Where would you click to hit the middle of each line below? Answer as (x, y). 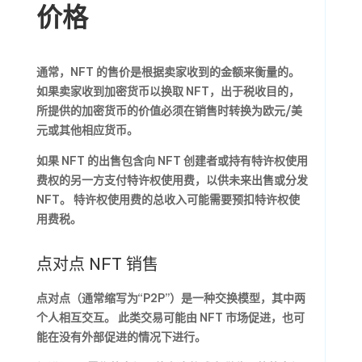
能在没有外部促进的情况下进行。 (121, 337)
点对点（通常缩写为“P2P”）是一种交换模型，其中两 (170, 298)
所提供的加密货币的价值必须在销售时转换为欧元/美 (169, 111)
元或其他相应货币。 (87, 130)
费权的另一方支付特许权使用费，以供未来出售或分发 (172, 180)
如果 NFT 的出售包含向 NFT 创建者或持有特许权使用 (172, 161)
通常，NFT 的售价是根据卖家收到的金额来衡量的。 (168, 72)
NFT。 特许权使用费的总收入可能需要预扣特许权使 (168, 200)
